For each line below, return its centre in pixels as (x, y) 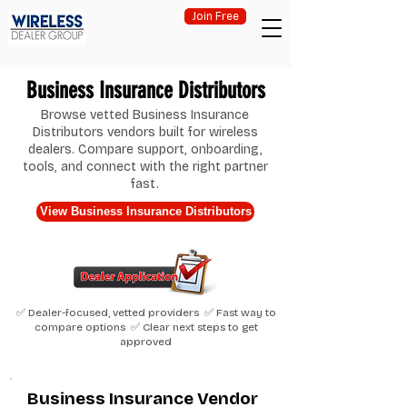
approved (146, 342)
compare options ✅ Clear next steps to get (146, 327)
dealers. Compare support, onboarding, (145, 149)
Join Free (215, 16)
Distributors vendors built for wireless (145, 132)
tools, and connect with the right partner (145, 167)
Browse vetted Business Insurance (145, 115)
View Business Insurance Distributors (145, 211)
